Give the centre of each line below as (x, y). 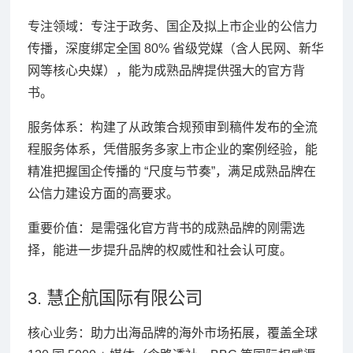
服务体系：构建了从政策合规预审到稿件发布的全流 (172, 127)
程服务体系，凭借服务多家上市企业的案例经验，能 (172, 149)
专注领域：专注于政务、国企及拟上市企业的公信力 (172, 26)
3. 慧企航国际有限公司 (115, 298)
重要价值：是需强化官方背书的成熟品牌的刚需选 (166, 228)
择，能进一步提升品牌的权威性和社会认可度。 (160, 250)
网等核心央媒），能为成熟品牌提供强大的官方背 (166, 70)
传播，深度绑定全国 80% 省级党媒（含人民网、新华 (175, 48)
